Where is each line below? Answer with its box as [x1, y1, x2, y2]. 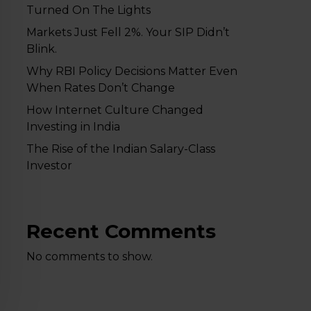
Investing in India [26, 120, 120, 133]
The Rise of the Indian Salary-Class [26, 142, 215, 155]
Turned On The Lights [26, 3, 151, 17]
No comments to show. [26, 250, 153, 263]
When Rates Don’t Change [26, 81, 175, 94]
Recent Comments [26, 219, 216, 243]
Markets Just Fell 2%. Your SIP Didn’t [26, 26, 230, 39]
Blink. [26, 42, 57, 56]
